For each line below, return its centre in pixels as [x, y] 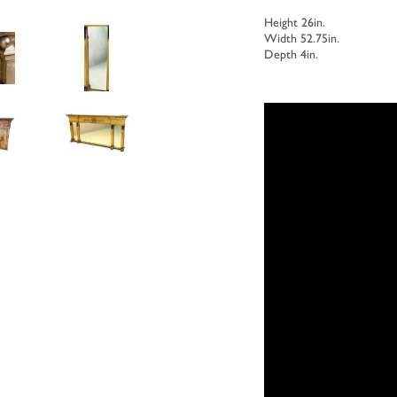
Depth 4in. [291, 54]
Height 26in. [295, 22]
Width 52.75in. [302, 38]
